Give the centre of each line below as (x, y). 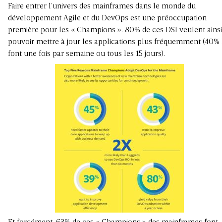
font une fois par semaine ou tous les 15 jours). (86, 54)
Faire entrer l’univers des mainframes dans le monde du (102, 7)
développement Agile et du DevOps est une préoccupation (107, 19)
